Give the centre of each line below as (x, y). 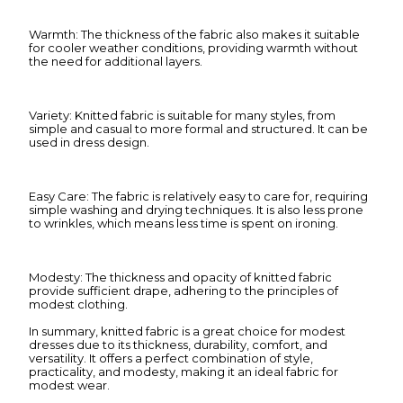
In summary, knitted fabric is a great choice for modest (187, 331)
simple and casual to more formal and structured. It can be (198, 129)
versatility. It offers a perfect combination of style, (171, 358)
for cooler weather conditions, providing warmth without (193, 48)
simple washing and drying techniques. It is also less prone (196, 210)
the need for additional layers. (116, 62)
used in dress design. (89, 143)
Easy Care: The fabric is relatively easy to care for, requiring (198, 197)
